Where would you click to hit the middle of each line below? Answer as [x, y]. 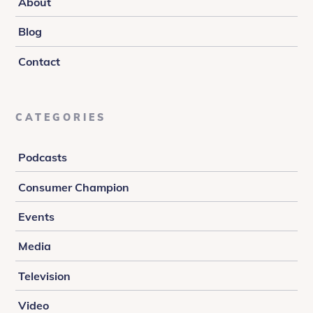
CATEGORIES [61, 117]
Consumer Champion [74, 187]
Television [44, 276]
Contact [39, 61]
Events [36, 216]
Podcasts [43, 158]
